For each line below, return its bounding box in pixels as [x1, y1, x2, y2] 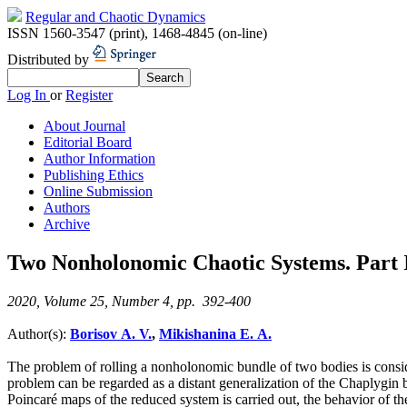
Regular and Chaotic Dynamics [25, 9, 205, 25]
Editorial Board [44, 134, 132, 150]
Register [65, 87, 113, 103]
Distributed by [7, 52, 93, 67]
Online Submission [44, 184, 153, 199]
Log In [7, 87, 50, 103]
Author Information [44, 151, 155, 166]
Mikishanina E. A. [159, 325, 272, 342]
